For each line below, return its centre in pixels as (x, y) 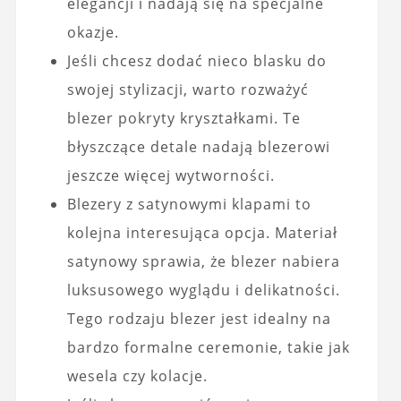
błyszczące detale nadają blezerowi (198, 147)
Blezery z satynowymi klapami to (189, 205)
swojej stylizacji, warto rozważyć (188, 90)
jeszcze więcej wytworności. (171, 176)
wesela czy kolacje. (137, 376)
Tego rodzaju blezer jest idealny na (199, 319)
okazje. (93, 33)
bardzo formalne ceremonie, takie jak (208, 348)
